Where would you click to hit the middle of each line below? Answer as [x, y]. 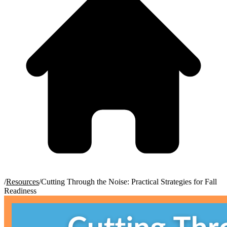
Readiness [20, 191]
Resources [23, 182]
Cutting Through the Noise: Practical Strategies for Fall [129, 182]
